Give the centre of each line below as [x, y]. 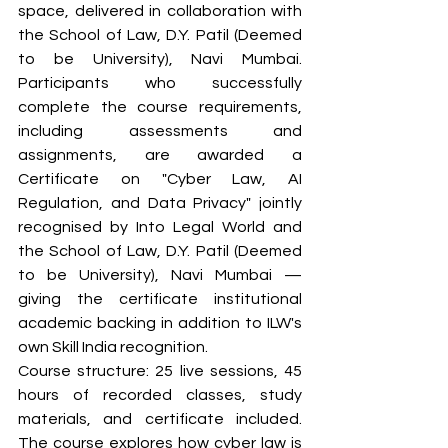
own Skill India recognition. [113, 346]
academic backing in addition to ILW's [160, 322]
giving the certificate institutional [160, 298]
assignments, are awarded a [160, 154]
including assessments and [160, 130]
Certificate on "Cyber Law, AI [160, 178]
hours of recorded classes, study [160, 394]
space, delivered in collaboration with [160, 10]
